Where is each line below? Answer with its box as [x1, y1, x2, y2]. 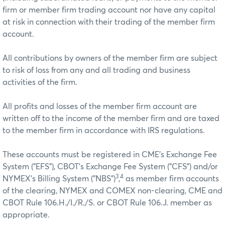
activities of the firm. [3, 78, 77, 86]
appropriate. [3, 210, 50, 219]
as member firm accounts [124, 174, 219, 183]
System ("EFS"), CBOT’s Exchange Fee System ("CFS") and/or [3, 162, 218, 171]
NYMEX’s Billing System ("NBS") [3, 174, 116, 183]
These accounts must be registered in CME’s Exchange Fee [3, 150, 217, 159]
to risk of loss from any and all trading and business [3, 66, 190, 74]
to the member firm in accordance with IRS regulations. [3, 126, 205, 135]
